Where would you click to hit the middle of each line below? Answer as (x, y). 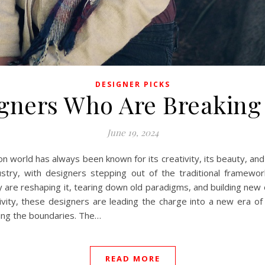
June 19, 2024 (132, 132)
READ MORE (132, 258)
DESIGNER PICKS (132, 84)
